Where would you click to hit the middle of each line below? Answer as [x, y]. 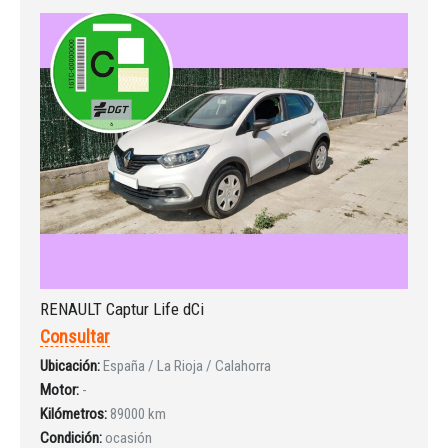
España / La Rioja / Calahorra [187, 365]
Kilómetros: [73, 413]
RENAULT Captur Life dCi [122, 308]
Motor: [59, 389]
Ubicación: [70, 365]
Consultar [75, 336]
